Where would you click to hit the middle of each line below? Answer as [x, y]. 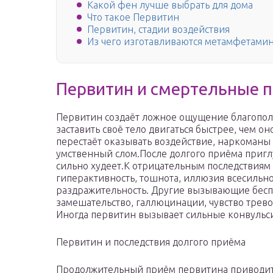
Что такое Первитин [133, 17]
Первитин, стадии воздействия [158, 30]
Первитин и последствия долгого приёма [151, 242]
